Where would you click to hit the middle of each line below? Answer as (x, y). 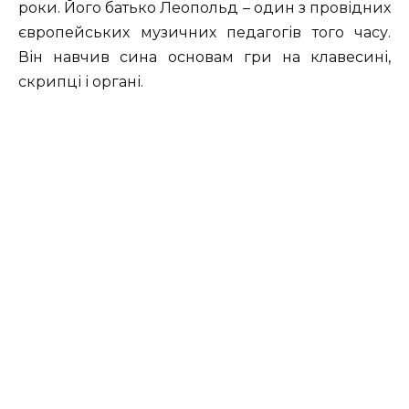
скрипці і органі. (81, 81)
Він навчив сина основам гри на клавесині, (204, 57)
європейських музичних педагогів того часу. (204, 32)
